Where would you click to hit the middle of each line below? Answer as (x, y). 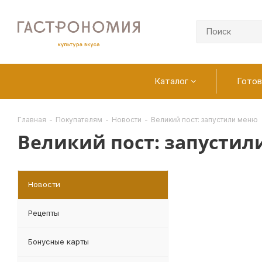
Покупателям (79, 120)
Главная (32, 120)
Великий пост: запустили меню (204, 120)
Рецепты (44, 213)
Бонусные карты (58, 242)
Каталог (173, 81)
